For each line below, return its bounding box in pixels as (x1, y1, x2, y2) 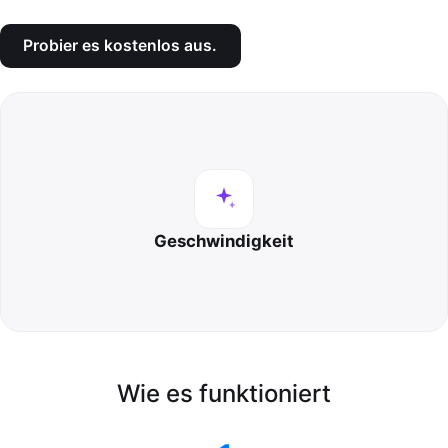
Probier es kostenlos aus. (23, 36, 218, 56)
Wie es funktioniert (117, 378, 331, 408)
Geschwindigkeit (154, 231, 294, 252)
